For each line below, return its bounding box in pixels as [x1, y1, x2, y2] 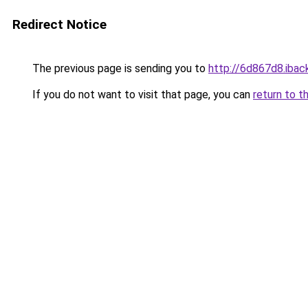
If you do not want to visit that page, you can [30, 88, 253, 101]
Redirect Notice [12, 16, 107, 32]
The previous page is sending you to [30, 62, 208, 75]
